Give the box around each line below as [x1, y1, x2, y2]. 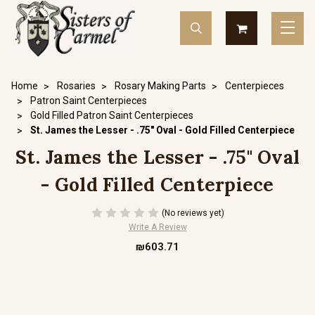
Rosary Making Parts [115, 80, 206, 91]
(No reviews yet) [161, 207, 224, 218]
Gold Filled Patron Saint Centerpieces [30, 110, 193, 121]
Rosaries [57, 80, 96, 91]
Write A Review [128, 222, 187, 232]
